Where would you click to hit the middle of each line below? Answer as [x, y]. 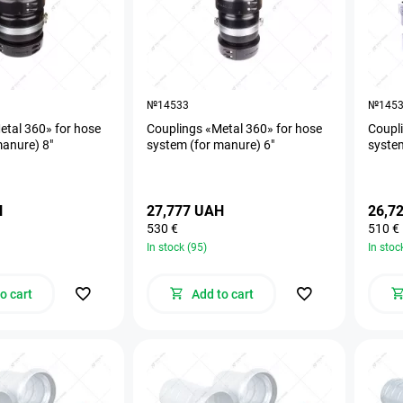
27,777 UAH [185, 210]
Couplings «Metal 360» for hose [234, 128]
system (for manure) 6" [210, 144]
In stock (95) [177, 247]
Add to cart [222, 294]
